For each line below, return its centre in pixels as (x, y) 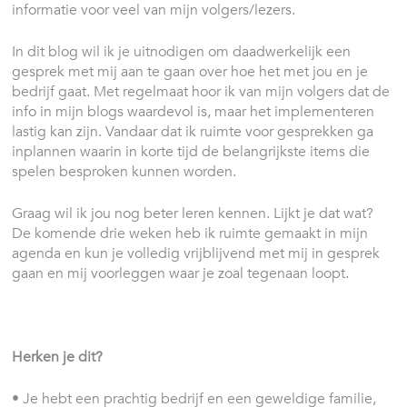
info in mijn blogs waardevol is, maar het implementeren (194, 111)
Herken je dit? (58, 357)
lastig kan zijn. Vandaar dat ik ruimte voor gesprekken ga (193, 131)
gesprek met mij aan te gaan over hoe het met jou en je (190, 71)
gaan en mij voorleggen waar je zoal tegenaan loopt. (181, 273)
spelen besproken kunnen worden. (126, 171)
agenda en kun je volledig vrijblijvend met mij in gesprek (196, 253)
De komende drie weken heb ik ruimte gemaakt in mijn (190, 233)
